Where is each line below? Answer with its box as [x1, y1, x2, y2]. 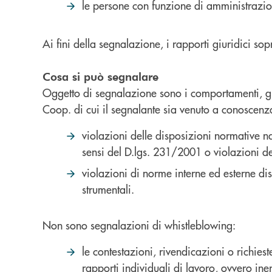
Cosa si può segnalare [42, 69, 158, 83]
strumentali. [82, 182, 134, 197]
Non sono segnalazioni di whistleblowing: [42, 217, 236, 233]
